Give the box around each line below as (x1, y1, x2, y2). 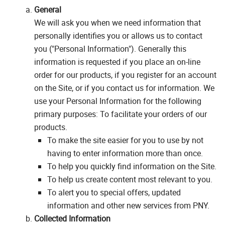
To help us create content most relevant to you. (47, 173, 212, 185)
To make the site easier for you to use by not (47, 134, 203, 146)
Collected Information (34, 212, 110, 224)
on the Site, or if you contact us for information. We (34, 82, 214, 93)
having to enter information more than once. (47, 147, 203, 159)
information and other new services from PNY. (47, 199, 209, 211)
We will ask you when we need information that (34, 17, 201, 28)
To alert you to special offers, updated (47, 186, 181, 198)
